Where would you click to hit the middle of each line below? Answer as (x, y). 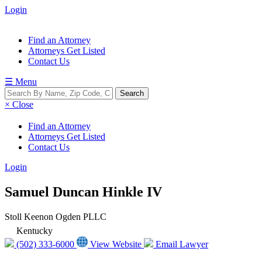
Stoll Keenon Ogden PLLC (56, 216)
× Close (19, 104)
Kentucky (35, 230)
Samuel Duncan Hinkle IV (83, 192)
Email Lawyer (181, 244)
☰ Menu (21, 82)
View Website (116, 244)
